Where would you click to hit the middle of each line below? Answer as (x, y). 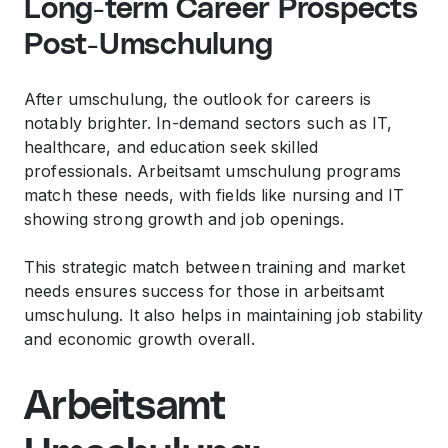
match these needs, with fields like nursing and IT (214, 195)
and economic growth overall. (139, 339)
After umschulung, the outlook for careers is (197, 99)
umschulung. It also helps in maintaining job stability (224, 315)
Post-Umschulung (148, 45)
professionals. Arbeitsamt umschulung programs (212, 171)
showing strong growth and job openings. (184, 219)
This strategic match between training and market (215, 267)
